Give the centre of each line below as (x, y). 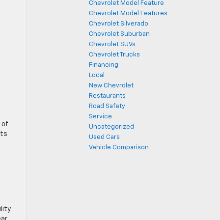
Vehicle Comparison (119, 148)
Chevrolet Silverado (119, 24)
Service (100, 117)
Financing (104, 65)
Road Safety (107, 106)
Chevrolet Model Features (128, 14)
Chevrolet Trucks (114, 55)
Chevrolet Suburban (119, 34)
